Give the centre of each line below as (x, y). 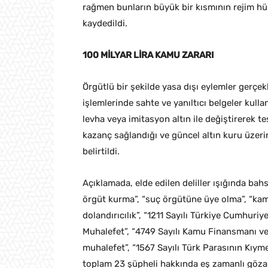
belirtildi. (101, 152)
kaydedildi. (105, 24)
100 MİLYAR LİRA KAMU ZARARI (148, 55)
